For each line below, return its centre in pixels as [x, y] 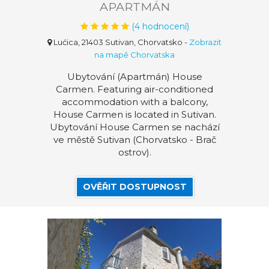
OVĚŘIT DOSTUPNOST [134, 187]
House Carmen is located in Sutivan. [134, 114]
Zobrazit [205, 42]
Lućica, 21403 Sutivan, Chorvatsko [117, 42]
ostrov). [134, 152]
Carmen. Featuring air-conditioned [134, 89]
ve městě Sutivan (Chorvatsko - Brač [134, 140]
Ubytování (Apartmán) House [134, 77]
